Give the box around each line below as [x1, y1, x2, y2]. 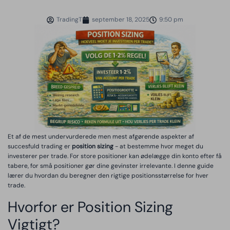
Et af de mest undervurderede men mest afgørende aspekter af [8, 132, 194, 141]
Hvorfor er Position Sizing [8, 197, 173, 217]
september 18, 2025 [92, 15, 149, 24]
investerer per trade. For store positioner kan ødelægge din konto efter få [8, 152, 222, 161]
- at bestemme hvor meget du [113, 142, 203, 151]
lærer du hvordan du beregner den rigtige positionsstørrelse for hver [8, 171, 208, 180]
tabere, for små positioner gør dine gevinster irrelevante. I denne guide [8, 162, 214, 170]
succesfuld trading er [8, 142, 72, 151]
